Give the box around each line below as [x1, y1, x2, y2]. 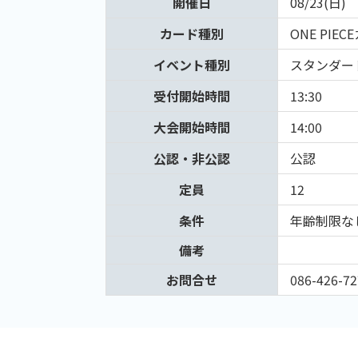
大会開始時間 [153, 117, 230, 137]
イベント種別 [153, 55, 230, 75]
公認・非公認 [153, 149, 230, 169]
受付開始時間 [153, 86, 230, 106]
